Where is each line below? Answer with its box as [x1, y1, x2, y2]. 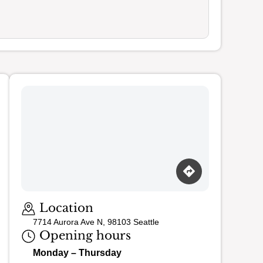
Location [36, 201, 93, 215]
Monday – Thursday [33, 248, 122, 258]
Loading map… [21, 190, 82, 201]
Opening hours [36, 228, 131, 243]
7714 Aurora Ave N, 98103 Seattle [33, 217, 159, 227]
